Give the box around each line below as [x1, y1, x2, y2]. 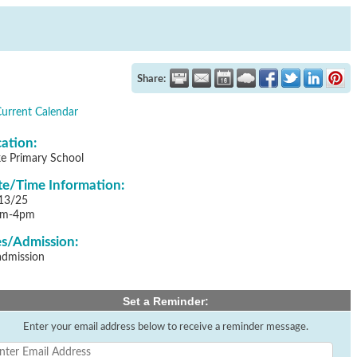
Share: [137, 74, 166, 84]
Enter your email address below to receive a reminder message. [22, 322, 308, 331]
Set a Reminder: [122, 295, 209, 308]
